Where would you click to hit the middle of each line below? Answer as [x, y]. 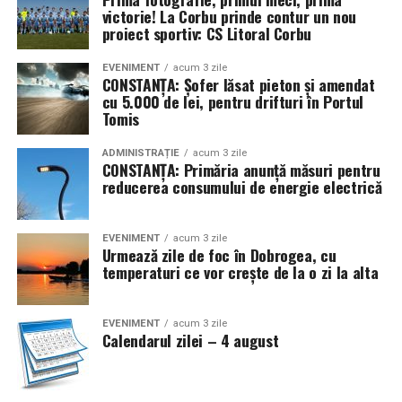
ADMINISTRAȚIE [140, 153]
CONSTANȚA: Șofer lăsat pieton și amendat [238, 85]
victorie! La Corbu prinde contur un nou [229, 17]
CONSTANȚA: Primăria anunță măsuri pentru [241, 170]
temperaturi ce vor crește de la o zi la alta [240, 272]
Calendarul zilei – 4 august [190, 341]
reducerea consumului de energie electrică [242, 187]
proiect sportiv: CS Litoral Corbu [207, 34]
